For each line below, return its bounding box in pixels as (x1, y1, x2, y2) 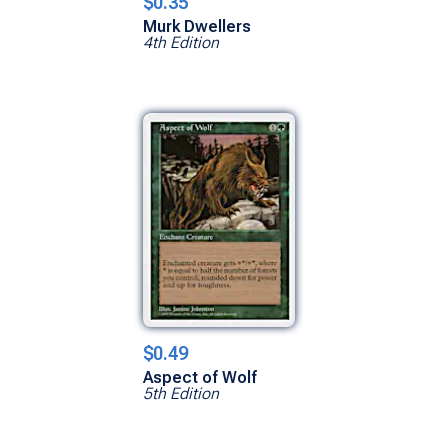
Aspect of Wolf (143, 367, 257, 387)
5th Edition (143, 383, 219, 403)
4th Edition (143, 32, 219, 52)
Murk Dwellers (143, 16, 251, 36)
